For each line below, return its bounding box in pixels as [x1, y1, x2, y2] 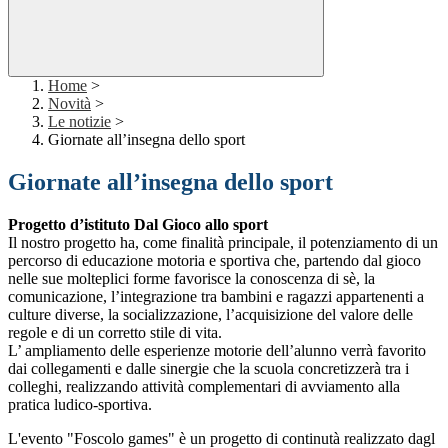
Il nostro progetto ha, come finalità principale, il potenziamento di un [8, 234, 438, 252]
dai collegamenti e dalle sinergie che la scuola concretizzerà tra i [8, 360, 409, 378]
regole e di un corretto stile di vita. [8, 324, 222, 342]
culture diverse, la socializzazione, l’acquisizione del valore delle [8, 306, 413, 324]
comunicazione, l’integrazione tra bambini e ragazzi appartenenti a [8, 288, 424, 306]
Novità [48, 95, 91, 113]
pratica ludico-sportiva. [8, 396, 152, 414]
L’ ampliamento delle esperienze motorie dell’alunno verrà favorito [8, 342, 426, 360]
